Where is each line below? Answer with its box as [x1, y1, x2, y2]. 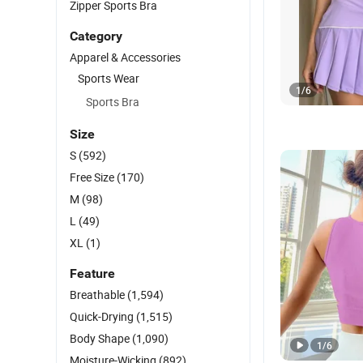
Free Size [70, 169, 117, 185]
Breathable [70, 287, 127, 302]
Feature [70, 266, 115, 281]
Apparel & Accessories [70, 49, 181, 65]
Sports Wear [78, 70, 139, 86]
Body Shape [70, 331, 132, 346]
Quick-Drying [70, 309, 136, 324]
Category [70, 28, 122, 44]
